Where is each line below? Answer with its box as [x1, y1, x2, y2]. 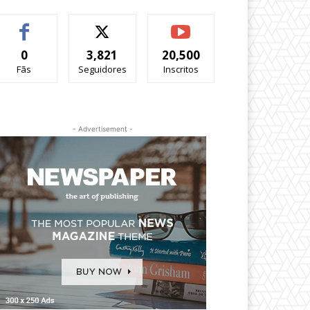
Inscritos [163, 63, 199, 76]
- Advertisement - [72, 125, 133, 134]
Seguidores [77, 63, 127, 76]
